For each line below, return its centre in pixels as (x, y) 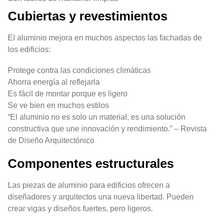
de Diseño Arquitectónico (51, 141)
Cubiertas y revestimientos (88, 16)
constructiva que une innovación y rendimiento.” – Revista (107, 129)
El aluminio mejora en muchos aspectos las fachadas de (105, 38)
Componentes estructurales (91, 164)
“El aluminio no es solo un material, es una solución (97, 117)
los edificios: (29, 49)
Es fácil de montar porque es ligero (68, 94)
